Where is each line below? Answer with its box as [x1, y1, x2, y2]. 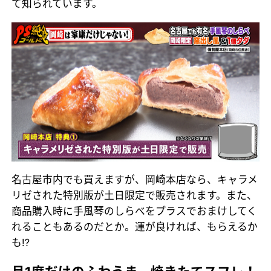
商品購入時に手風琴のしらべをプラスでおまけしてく [11, 204, 258, 217]
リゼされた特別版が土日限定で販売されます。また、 [11, 189, 258, 201]
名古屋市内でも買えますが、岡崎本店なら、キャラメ [11, 173, 258, 186]
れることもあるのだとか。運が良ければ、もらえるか [11, 220, 258, 233]
